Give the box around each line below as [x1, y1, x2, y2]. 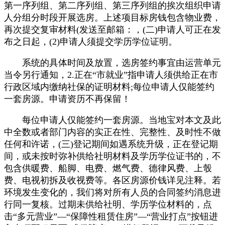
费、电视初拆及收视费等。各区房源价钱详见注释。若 [4, 175, 221, 185]
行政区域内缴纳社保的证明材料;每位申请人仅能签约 [4, 81, 214, 92]
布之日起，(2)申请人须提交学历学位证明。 [4, 36, 177, 47]
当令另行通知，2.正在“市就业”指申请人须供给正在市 [4, 69, 218, 80]
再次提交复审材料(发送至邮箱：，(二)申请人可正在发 [4, 24, 221, 35]
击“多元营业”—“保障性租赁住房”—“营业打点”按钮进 [4, 211, 218, 221]
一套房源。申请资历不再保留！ [4, 93, 131, 104]
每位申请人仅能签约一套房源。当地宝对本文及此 [4, 115, 221, 125]
